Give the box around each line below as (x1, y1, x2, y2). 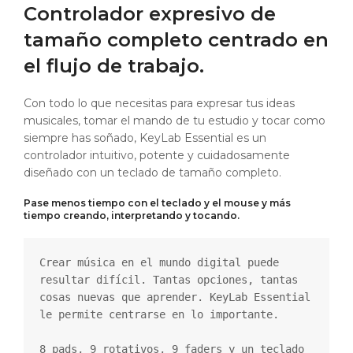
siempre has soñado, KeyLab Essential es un (24, 131, 266, 146)
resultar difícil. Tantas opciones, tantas (39, 273, 298, 287)
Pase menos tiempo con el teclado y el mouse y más (24, 197, 291, 210)
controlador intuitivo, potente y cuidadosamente (24, 148, 290, 163)
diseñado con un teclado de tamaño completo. (24, 165, 281, 180)
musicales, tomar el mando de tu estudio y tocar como (24, 113, 325, 128)
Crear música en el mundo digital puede (39, 256, 279, 269)
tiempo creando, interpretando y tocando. (24, 210, 240, 222)
